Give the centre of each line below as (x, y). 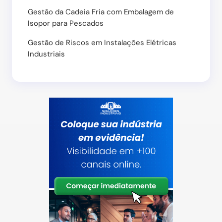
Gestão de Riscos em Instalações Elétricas (102, 43)
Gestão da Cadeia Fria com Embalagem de (101, 12)
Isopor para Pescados (66, 24)
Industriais (46, 54)
